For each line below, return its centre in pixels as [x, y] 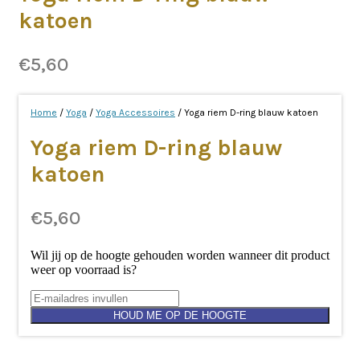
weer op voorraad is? [84, 270]
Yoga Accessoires [135, 112]
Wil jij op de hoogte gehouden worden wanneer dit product [180, 255]
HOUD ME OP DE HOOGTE [180, 315]
